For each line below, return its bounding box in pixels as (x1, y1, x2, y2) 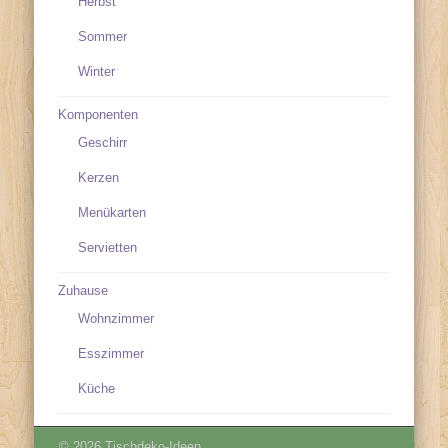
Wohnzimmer (78, 310, 155, 326)
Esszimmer (78, 345, 145, 361)
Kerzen (78, 169, 120, 185)
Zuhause (58, 282, 109, 298)
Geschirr (78, 134, 128, 150)
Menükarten (78, 204, 147, 220)
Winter (78, 63, 116, 79)
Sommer (78, 28, 128, 44)
